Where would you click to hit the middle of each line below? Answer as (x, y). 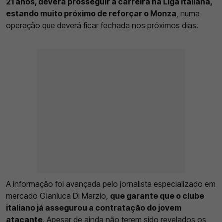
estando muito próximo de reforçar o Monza (91, 13)
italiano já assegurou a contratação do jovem (94, 207)
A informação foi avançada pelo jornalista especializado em (111, 184)
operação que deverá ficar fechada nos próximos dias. (102, 25)
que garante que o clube (157, 195)
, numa (188, 13)
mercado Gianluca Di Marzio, (58, 195)
